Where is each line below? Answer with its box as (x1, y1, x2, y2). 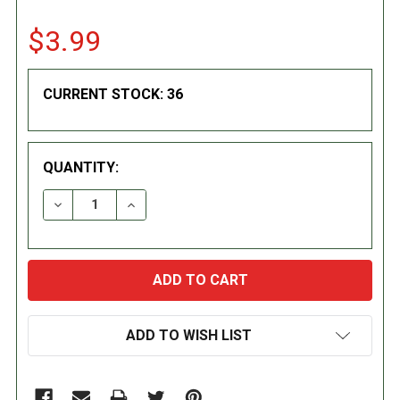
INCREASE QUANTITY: (124, 195, 271, 212)
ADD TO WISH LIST (125, 326, 252, 344)
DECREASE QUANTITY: (51, 195, 202, 212)
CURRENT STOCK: (43, 85, 167, 103)
